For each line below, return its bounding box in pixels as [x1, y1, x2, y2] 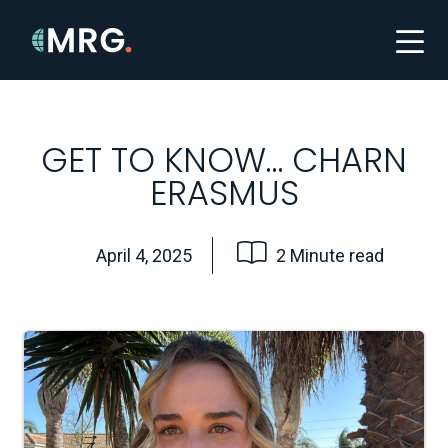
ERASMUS [149, 170, 299, 217]
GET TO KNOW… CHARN [41, 137, 407, 184]
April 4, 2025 [96, 245, 192, 266]
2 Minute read [272, 245, 384, 266]
